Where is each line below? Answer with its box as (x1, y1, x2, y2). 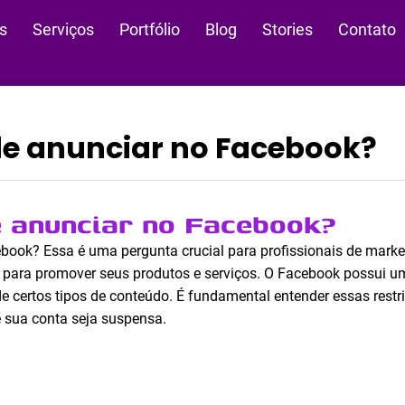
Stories (261, 20, 313, 39)
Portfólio (118, 20, 180, 39)
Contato (337, 20, 396, 39)
